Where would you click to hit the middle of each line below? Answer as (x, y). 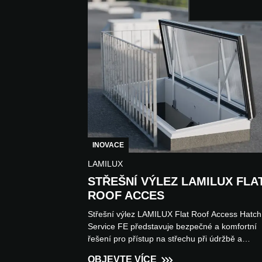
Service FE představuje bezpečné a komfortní (172, 227)
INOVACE (108, 145)
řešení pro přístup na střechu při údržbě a (165, 239)
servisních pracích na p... (134, 251)
